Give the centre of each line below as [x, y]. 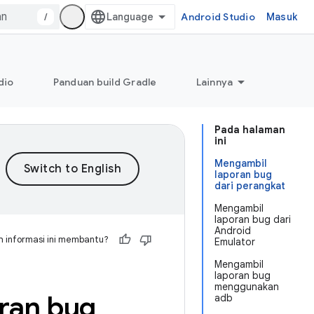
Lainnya [214, 82]
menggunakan [247, 287]
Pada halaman [250, 130]
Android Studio [218, 17]
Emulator [235, 242]
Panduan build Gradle [105, 82]
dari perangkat [250, 186]
